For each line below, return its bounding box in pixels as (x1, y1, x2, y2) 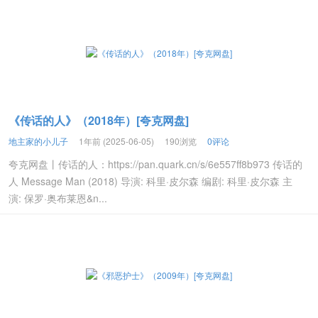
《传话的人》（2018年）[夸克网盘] (9, 112, 189, 128)
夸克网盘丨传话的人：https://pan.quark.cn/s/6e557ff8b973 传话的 (9, 157, 302, 171)
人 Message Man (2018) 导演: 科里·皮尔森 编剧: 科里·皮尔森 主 (9, 174, 292, 188)
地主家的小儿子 (9, 135, 68, 147)
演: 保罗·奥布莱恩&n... (9, 191, 107, 205)
